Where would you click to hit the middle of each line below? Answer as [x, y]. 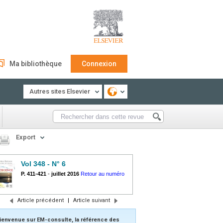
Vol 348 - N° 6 [43, 164]
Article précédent [40, 200]
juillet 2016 [65, 174]
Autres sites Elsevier [60, 91]
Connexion [99, 64]
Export [26, 137]
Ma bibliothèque [36, 64]
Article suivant [91, 200]
